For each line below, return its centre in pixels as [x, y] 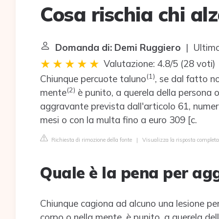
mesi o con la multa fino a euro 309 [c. [119, 120]
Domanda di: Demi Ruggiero [118, 47]
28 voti [198, 64]
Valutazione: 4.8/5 [141, 64]
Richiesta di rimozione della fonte [91, 140]
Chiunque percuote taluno [93, 79]
